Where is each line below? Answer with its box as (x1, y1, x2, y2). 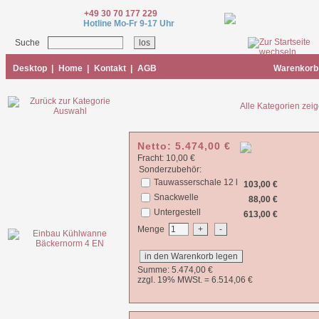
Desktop (6, 63, 47, 73)
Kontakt (94, 63, 126, 73)
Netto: (137, 140, 175, 152)
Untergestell (154, 206, 201, 217)
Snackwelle (154, 192, 199, 202)
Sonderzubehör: (139, 164, 202, 174)
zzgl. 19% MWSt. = (137, 274, 211, 285)
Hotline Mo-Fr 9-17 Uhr (83, 19, 174, 28)
